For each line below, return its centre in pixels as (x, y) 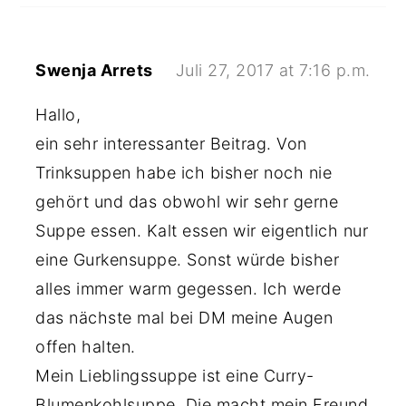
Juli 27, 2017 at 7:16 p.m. (273, 70)
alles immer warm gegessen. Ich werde (188, 289)
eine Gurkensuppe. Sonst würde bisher (188, 260)
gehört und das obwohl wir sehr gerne (187, 202)
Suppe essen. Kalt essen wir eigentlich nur (202, 231)
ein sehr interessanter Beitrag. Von (171, 144)
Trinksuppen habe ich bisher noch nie (184, 173)
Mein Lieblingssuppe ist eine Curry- (175, 376)
